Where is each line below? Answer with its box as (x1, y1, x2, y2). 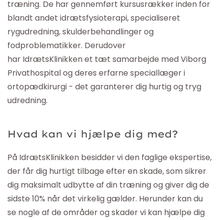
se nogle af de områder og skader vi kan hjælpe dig (7, 206, 205, 218)
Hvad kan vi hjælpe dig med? (7, 127, 178, 140)
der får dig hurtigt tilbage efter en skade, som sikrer (7, 165, 206, 177)
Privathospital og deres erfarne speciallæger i (7, 67, 185, 79)
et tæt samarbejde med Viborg (82, 53, 206, 65)
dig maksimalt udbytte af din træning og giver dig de (7, 179, 209, 191)
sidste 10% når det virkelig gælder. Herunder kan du (7, 192, 203, 204)
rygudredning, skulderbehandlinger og (7, 26, 154, 37)
